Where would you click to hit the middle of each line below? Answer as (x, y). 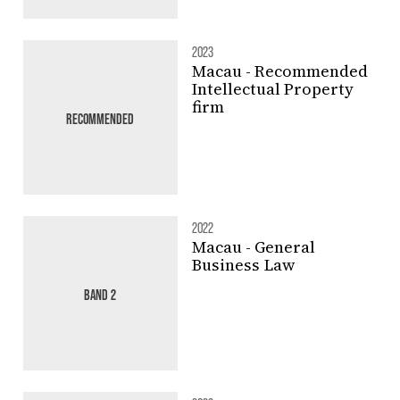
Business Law (243, 265)
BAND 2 (100, 294)
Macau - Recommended (279, 71)
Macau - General (253, 247)
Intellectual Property (272, 89)
